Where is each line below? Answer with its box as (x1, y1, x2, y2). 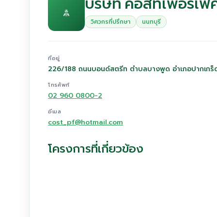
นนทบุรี (142, 17, 161, 26)
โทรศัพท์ (48, 81, 70, 89)
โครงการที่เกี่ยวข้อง (48, 141, 143, 155)
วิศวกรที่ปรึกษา (91, 17, 130, 26)
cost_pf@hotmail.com (48, 117, 123, 127)
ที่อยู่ (48, 54, 60, 62)
